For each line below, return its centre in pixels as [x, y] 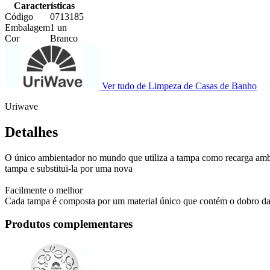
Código [19, 16]
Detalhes [31, 132]
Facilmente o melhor [44, 190]
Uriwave [21, 106]
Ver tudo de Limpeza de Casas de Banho [179, 86]
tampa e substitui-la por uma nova [69, 168]
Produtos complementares [69, 224]
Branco [64, 38]
